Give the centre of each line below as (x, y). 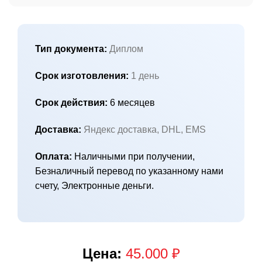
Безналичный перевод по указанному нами (129, 171)
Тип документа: (71, 49)
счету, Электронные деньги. (94, 185)
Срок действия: (71, 103)
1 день (144, 76)
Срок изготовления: (82, 76)
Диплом (125, 49)
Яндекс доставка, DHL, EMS (144, 129)
